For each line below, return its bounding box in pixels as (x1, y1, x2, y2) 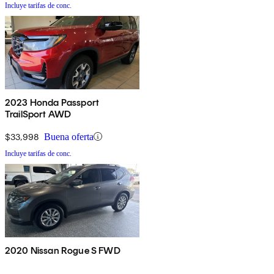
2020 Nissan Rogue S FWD (5, 244, 120, 256)
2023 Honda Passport (5, 96, 100, 108)
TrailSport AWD (5, 108, 72, 120)
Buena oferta (44, 131, 94, 142)
